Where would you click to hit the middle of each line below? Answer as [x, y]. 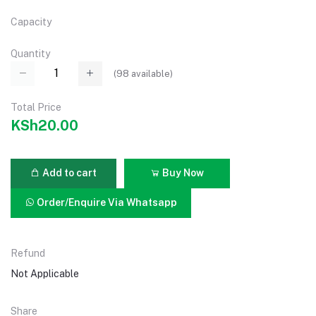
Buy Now [182, 173]
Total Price [36, 107]
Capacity [31, 22]
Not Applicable [45, 273]
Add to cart [68, 173]
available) [151, 73]
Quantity [30, 54]
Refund [28, 253]
